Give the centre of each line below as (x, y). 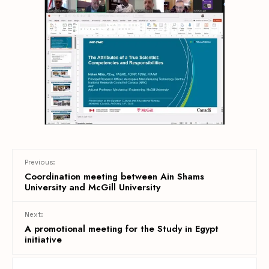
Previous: (40, 162)
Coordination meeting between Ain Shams (114, 177)
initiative (43, 240)
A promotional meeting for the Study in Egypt (122, 229)
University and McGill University (92, 188)
